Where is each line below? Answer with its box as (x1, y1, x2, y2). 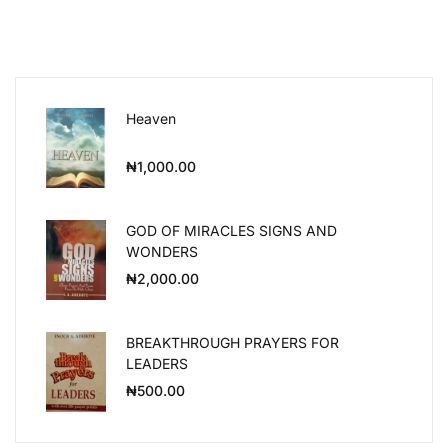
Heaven (126, 110, 176, 127)
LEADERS (126, 355, 188, 372)
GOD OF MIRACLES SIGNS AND (126, 222, 337, 239)
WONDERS (126, 243, 198, 260)
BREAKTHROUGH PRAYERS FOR (126, 334, 339, 351)
